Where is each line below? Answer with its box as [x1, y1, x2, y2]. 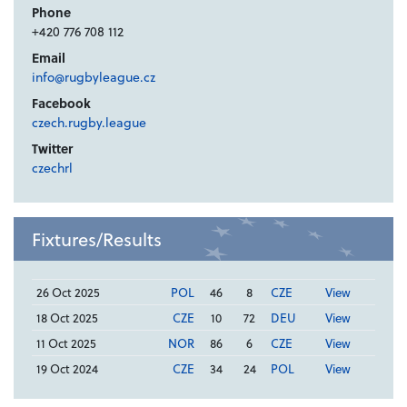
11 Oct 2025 [35, 334, 96, 352]
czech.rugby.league [32, 113, 146, 133]
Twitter [32, 139, 73, 159]
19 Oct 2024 [35, 360, 98, 378]
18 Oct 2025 [35, 309, 98, 327]
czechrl [32, 158, 73, 178]
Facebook [32, 94, 91, 114]
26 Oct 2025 [35, 283, 100, 302]
